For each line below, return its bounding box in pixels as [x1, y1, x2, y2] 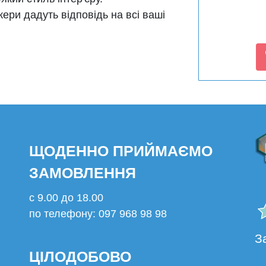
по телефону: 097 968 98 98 [29, 208, 167, 220]
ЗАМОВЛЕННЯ [29, 164, 136, 182]
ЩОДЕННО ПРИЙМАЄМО [29, 142, 213, 160]
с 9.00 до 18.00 [29, 192, 103, 204]
